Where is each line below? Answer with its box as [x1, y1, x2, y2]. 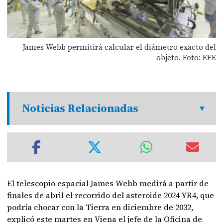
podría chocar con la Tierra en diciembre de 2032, [7, 202, 194, 213]
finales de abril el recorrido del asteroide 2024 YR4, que [7, 190, 215, 201]
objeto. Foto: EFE [156, 52, 216, 63]
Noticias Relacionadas [22, 101, 139, 116]
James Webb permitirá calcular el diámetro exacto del [22, 41, 216, 52]
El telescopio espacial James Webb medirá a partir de [7, 178, 209, 189]
